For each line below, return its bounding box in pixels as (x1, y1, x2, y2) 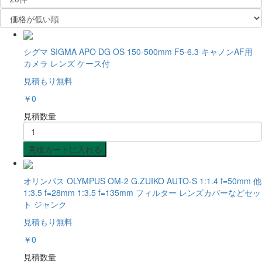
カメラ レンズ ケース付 (23, 57, 110, 70)
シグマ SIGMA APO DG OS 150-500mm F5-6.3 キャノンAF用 (23, 46, 253, 58)
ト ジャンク (23, 198, 67, 210)
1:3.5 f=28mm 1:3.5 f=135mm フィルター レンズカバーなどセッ (23, 186, 261, 198)
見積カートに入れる (28, 143, 102, 156)
